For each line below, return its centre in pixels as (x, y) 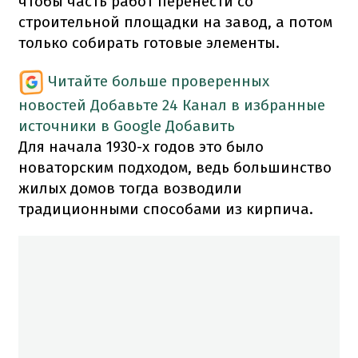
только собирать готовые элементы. (149, 42)
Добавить (200, 125)
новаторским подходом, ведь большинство (175, 167)
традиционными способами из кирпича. (166, 209)
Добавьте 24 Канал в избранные (208, 105)
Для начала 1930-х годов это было (141, 146)
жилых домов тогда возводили (130, 188)
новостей (52, 105)
